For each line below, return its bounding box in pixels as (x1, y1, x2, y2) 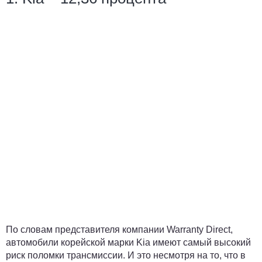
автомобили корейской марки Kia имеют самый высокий (6, 237, 251, 247)
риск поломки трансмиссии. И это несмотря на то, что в (6, 250, 246, 260)
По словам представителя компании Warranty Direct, (6, 225, 233, 235)
